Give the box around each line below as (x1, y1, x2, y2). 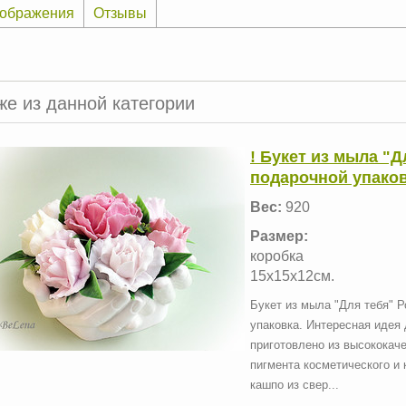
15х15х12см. (250, 267, 334, 284)
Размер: (250, 227, 308, 244)
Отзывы (93, 5, 147, 21)
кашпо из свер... (250, 377, 339, 391)
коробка (250, 247, 304, 264)
